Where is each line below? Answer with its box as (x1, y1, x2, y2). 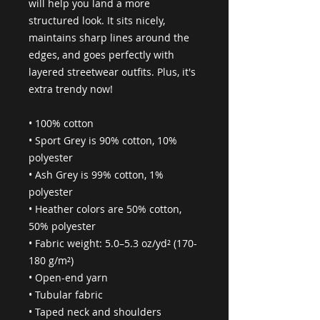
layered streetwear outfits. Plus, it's (29, 65, 196, 79)
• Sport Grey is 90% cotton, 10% (29, 134, 177, 147)
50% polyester (29, 219, 96, 233)
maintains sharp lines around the (29, 31, 189, 44)
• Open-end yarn (29, 271, 108, 284)
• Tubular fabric (29, 288, 103, 301)
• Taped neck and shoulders (29, 305, 161, 319)
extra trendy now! (29, 82, 116, 96)
